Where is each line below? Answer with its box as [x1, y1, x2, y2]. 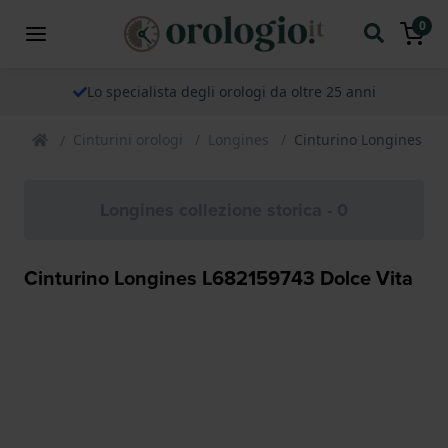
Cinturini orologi [73, 129, 183, 149]
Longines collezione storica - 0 [100, 196, 348, 223]
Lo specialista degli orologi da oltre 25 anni [86, 81, 376, 101]
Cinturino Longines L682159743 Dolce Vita [24, 262, 413, 292]
